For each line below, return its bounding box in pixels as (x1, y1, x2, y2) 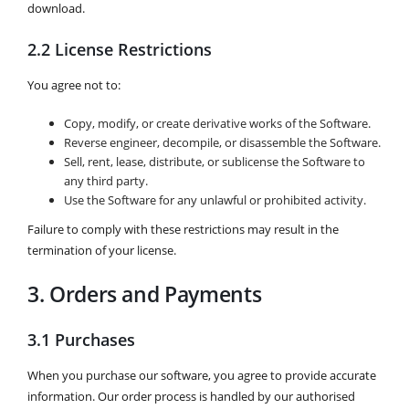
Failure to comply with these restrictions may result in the (27, 221, 339, 238)
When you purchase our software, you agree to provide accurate (27, 366, 376, 383)
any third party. (64, 173, 148, 190)
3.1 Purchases (27, 328, 135, 351)
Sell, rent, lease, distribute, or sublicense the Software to (64, 153, 365, 171)
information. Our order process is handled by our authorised (27, 387, 355, 404)
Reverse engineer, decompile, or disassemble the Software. (64, 134, 381, 152)
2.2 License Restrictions (27, 38, 212, 61)
